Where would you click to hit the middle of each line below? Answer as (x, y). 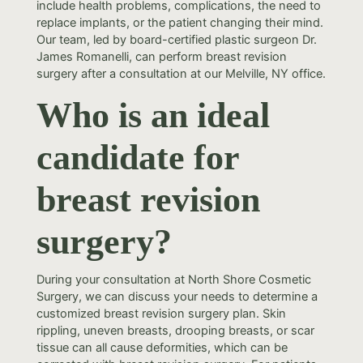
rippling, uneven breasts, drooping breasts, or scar (175, 330)
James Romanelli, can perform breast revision (161, 57)
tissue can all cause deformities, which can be (162, 347)
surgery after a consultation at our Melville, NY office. (181, 74)
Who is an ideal (153, 115)
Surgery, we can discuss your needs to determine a (177, 296)
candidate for (137, 157)
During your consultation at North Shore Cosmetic (173, 279)
